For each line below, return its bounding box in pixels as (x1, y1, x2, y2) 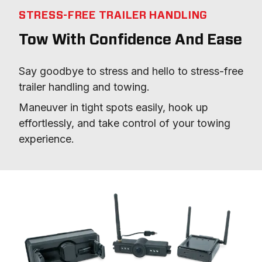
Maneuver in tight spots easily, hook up (19, 101, 208, 113)
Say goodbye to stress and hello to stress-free (19, 64, 243, 77)
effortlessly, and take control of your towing (19, 116, 230, 129)
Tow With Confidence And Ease (19, 32, 242, 47)
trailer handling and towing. (19, 80, 150, 93)
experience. (19, 132, 74, 145)
